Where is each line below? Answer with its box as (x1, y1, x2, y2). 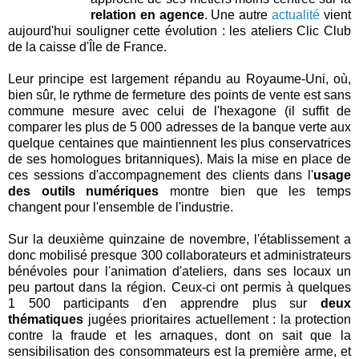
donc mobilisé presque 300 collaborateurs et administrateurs (8, 248, 351, 262)
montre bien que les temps (159, 184, 352, 198)
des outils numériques (8, 184, 159, 198)
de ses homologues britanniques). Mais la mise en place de (8, 151, 351, 166)
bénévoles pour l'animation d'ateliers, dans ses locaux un (8, 264, 351, 278)
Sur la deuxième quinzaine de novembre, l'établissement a (8, 232, 351, 246)
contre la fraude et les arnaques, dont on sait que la (8, 328, 351, 342)
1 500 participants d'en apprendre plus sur (8, 296, 321, 310)
